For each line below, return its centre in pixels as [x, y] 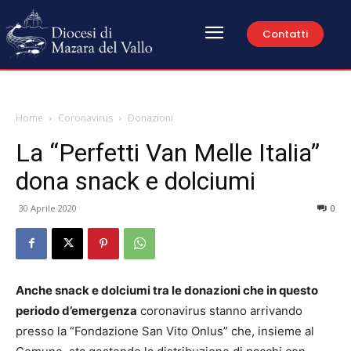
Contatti [285, 34]
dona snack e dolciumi [136, 181]
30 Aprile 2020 [48, 208]
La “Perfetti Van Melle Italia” [168, 152]
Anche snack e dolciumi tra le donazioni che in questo [167, 290]
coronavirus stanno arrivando [220, 310]
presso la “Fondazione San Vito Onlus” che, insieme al [165, 331]
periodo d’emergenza [76, 310]
